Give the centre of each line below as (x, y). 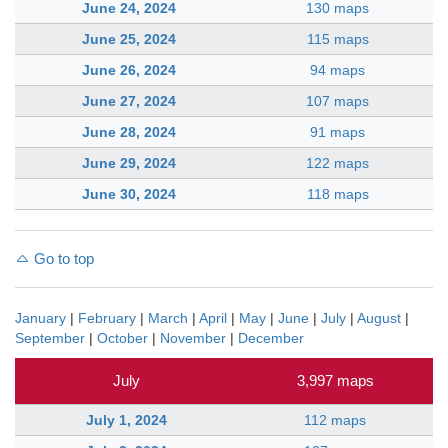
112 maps (335, 419)
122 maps (337, 162)
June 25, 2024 (128, 38)
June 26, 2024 (128, 69)
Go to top (62, 258)
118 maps (337, 193)
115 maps (337, 38)
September (50, 337)
